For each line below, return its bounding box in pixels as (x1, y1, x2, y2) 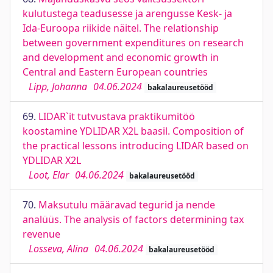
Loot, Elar (29, 168, 69, 182)
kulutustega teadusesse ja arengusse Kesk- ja (23, 7, 232, 20)
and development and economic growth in (23, 51, 219, 64)
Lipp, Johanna (29, 80, 87, 93)
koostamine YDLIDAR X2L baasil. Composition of (23, 124, 244, 138)
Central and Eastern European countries (23, 65, 208, 79)
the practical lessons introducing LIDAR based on (23, 139, 249, 152)
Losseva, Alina (29, 242, 88, 255)
